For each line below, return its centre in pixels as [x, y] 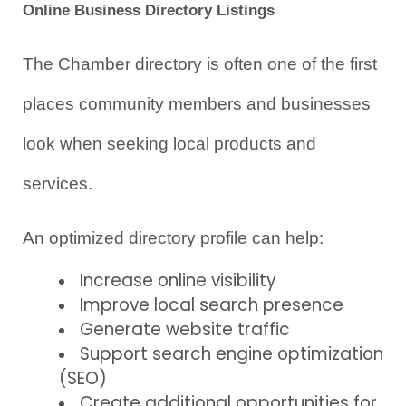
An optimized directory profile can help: [173, 237]
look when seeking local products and [169, 143]
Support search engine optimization [232, 353]
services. [58, 183]
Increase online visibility [178, 280]
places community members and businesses [197, 103]
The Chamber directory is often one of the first [200, 63]
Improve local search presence [212, 304]
